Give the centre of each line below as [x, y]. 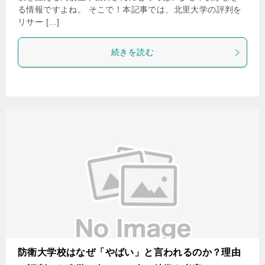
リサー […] [39, 22]
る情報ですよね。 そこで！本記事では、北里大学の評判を [130, 9]
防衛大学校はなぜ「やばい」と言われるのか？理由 [130, 252]
